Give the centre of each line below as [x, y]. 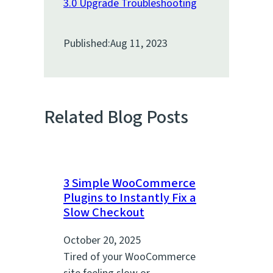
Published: [87, 43]
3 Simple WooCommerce [129, 183]
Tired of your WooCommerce [129, 257]
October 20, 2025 [102, 241]
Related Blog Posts [116, 117]
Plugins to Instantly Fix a [130, 197]
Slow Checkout [104, 212]
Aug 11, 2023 [139, 43]
